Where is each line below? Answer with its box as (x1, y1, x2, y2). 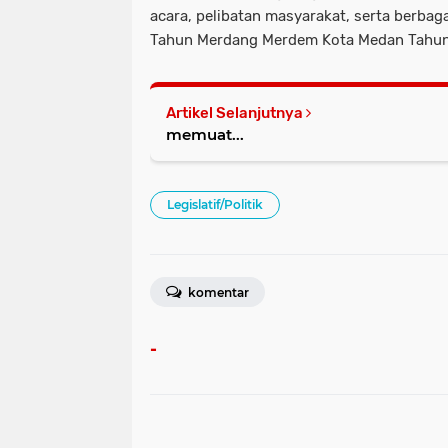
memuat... (166, 125, 244, 144)
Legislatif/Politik (167, 197, 263, 212)
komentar (185, 285, 249, 300)
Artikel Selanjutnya (166, 104, 306, 122)
